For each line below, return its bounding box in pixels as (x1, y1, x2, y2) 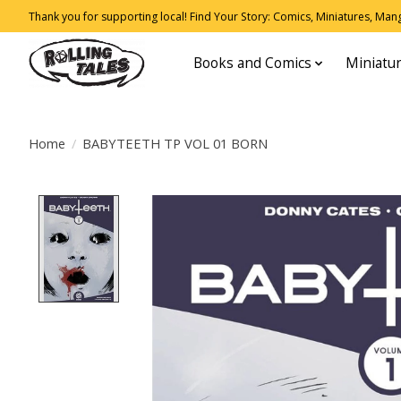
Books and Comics (193, 54, 312, 73)
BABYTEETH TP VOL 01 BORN (81, 133, 268, 152)
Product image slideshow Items (129, 194, 362, 217)
